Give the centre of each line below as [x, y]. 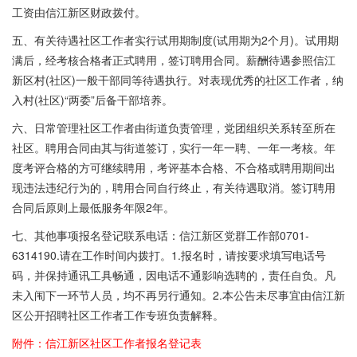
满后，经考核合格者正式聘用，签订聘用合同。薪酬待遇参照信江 [174, 60]
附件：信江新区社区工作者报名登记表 [107, 343]
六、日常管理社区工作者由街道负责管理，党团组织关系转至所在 [174, 127]
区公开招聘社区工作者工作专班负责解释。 [118, 315]
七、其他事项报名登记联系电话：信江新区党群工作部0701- [161, 235]
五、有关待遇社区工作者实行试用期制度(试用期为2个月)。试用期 [175, 40]
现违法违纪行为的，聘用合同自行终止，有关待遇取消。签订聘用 [174, 187]
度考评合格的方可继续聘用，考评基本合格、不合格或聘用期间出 [174, 167]
